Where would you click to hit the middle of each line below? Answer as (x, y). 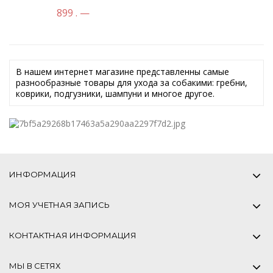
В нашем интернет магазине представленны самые (122, 72)
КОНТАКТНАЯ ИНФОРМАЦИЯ (73, 235)
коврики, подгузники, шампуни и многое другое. (115, 94)
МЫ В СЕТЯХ (35, 266)
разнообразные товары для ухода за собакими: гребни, (132, 83)
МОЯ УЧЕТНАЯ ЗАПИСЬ (59, 205)
